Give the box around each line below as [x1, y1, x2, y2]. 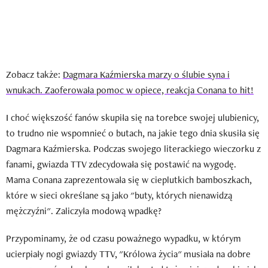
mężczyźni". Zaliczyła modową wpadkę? [6, 204, 162, 217]
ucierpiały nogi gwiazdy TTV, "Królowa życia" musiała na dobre [6, 247, 251, 260]
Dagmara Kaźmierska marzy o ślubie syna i [63, 68, 230, 81]
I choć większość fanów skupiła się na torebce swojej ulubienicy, [6, 111, 259, 124]
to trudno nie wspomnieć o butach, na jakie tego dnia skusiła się [6, 126, 260, 139]
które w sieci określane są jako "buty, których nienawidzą [6, 188, 232, 202]
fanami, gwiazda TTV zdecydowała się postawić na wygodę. [6, 157, 236, 170]
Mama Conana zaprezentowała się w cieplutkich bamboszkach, [6, 173, 252, 186]
